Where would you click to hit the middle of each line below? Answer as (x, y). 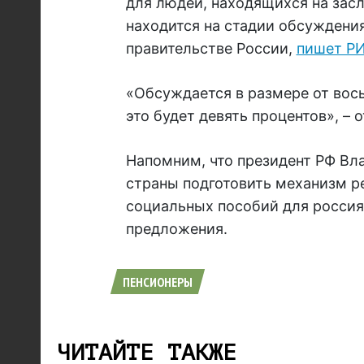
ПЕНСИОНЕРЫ (157, 282)
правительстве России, (211, 49)
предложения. (176, 229)
